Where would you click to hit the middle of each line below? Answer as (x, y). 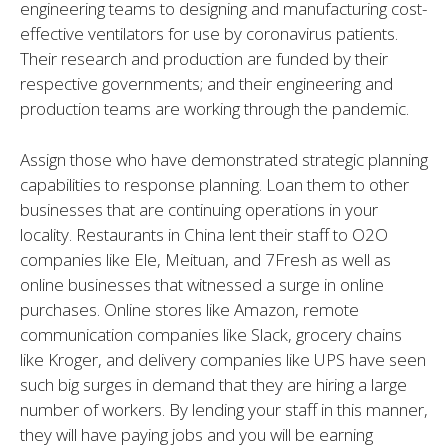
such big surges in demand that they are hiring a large (213, 384)
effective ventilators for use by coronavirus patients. (209, 34)
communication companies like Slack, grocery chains (211, 334)
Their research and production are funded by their (204, 59)
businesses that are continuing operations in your (199, 209)
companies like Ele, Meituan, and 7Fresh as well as (205, 259)
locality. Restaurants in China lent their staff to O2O (204, 234)
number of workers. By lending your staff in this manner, (224, 409)
